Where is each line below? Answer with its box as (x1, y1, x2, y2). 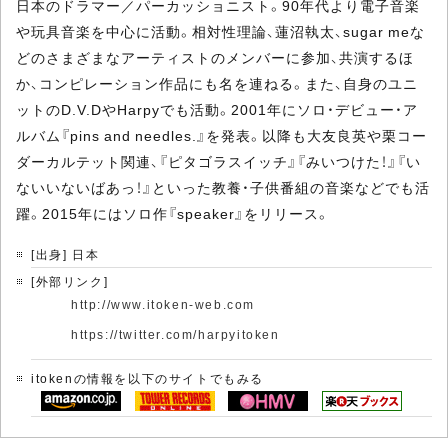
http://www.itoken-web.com (71, 295, 255, 313)
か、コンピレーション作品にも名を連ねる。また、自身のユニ (16, 73, 418, 93)
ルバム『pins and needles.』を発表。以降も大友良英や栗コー (16, 125, 427, 145)
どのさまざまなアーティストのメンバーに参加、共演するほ (16, 47, 414, 67)
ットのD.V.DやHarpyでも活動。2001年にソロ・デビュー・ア (16, 99, 418, 119)
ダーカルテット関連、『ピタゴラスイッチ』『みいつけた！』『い (16, 151, 421, 171)
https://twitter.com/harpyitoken (71, 325, 280, 343)
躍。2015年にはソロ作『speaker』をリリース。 (16, 203, 330, 223)
